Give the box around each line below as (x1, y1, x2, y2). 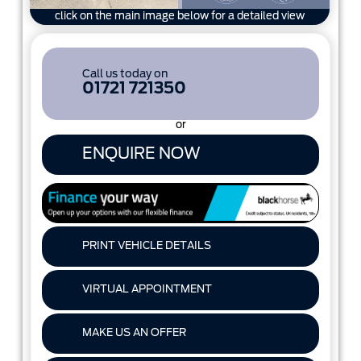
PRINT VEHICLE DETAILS (81, 240, 211, 251)
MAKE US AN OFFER (81, 327, 186, 338)
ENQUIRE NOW (81, 146, 201, 162)
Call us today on (81, 68, 168, 81)
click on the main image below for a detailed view (55, 11, 305, 23)
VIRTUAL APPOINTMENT (81, 284, 212, 295)
